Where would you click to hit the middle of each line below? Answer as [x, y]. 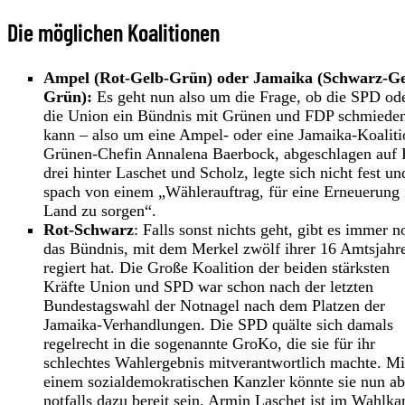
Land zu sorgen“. [100, 210]
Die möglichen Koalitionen [113, 32]
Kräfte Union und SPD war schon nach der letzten [208, 286]
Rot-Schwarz [89, 229]
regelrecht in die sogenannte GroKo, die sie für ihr [209, 343]
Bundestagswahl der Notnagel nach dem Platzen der [214, 305]
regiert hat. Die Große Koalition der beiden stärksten [217, 267]
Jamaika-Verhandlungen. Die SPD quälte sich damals [218, 324]
